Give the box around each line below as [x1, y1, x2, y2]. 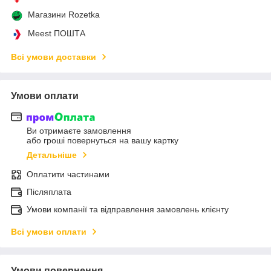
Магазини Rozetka [28, 9, 100, 19]
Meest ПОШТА [28, 28, 85, 38]
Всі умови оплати [11, 227, 87, 237]
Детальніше [27, 150, 77, 160]
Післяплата [27, 187, 71, 197]
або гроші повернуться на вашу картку [27, 135, 178, 146]
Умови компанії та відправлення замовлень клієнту [27, 204, 229, 215]
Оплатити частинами [27, 169, 109, 180]
